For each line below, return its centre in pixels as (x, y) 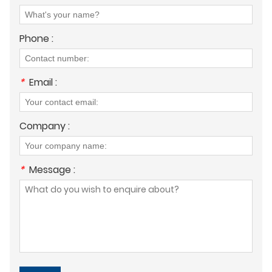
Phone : (36, 38)
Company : (45, 126)
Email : (43, 82)
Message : (52, 169)
